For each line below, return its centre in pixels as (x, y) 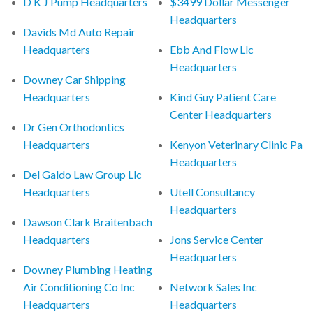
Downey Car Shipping (75, 79)
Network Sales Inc (214, 286)
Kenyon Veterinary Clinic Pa (236, 144)
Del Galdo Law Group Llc (83, 174)
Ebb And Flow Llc (212, 49)
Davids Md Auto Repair (80, 31)
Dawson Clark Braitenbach (88, 221)
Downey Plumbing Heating (88, 269)
